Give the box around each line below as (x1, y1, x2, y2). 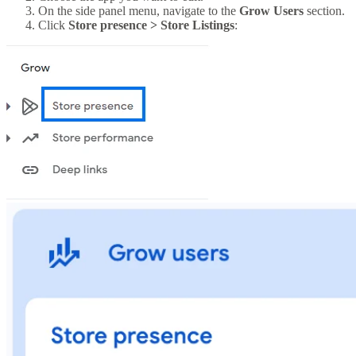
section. (304, 3, 345, 17)
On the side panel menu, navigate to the (38, 3, 239, 17)
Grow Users (239, 3, 304, 17)
